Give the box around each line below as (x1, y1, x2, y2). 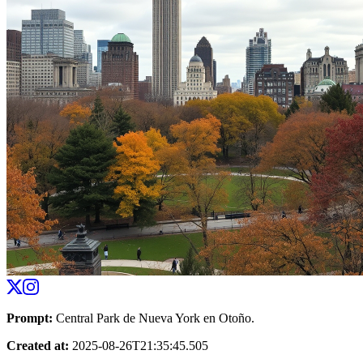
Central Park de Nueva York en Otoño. (56, 310, 254, 325)
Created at (6, 338, 65, 352)
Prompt (6, 310, 49, 325)
